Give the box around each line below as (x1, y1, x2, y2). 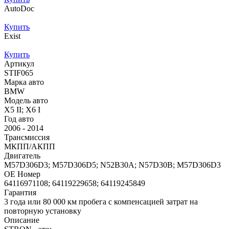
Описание (4, 215, 39, 224)
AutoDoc (4, 4, 34, 13)
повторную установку (4, 206, 81, 215)
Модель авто (4, 96, 48, 105)
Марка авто (4, 77, 44, 86)
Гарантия (4, 188, 36, 197)
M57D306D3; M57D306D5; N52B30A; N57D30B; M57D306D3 (4, 160, 221, 169)
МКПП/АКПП (4, 142, 55, 151)
